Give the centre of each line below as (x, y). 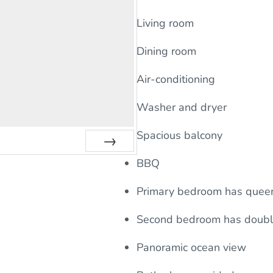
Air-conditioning (176, 80)
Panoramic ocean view (193, 248)
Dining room (166, 51)
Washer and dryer (182, 108)
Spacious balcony (179, 136)
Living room (165, 23)
